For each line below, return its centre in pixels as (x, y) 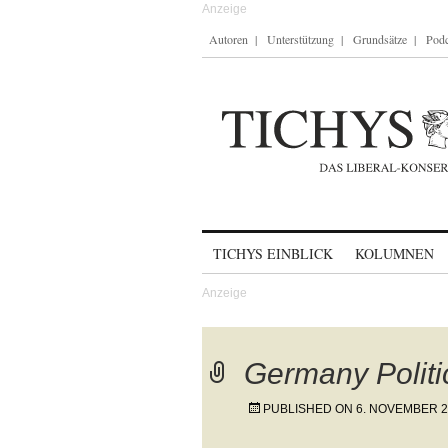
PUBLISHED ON (309, 409)
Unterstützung (300, 39)
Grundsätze (380, 39)
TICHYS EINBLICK (273, 253)
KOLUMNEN (394, 253)
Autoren (228, 39)
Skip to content (254, 244)
